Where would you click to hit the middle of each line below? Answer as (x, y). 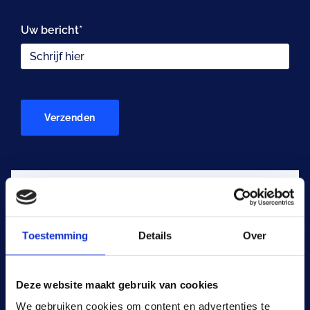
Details (155, 235)
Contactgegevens (102, 207)
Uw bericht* (52, 30)
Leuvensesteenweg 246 (94, 246)
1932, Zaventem (74, 265)
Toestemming (55, 235)
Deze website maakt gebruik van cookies (117, 284)
